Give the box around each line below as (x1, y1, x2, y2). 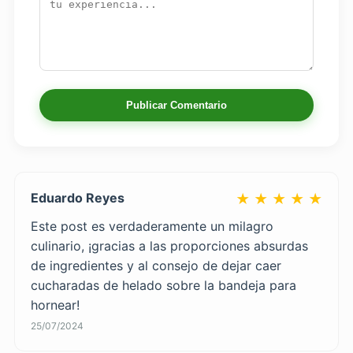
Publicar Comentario (126, 99, 227, 112)
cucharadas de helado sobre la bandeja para (30, 277, 296, 293)
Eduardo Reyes (30, 189, 124, 206)
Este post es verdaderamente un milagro (30, 217, 273, 234)
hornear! (30, 296, 80, 313)
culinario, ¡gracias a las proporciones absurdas (30, 237, 308, 254)
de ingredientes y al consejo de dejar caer (30, 257, 281, 273)
